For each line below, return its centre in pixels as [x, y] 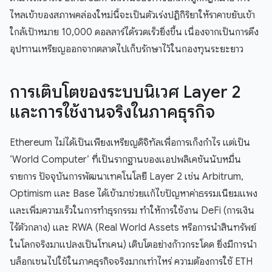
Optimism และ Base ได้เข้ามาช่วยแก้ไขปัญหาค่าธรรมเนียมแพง [134, 194]
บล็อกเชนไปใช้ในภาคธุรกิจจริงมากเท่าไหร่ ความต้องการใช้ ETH [131, 262]
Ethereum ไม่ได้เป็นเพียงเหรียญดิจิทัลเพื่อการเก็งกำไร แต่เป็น [130, 143]
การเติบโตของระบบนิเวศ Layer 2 [125, 92]
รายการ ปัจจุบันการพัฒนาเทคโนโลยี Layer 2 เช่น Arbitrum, [127, 177]
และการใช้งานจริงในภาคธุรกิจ [112, 112]
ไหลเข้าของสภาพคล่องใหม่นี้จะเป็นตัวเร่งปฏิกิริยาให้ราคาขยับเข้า [132, 15]
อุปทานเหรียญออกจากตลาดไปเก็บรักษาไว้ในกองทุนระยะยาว [127, 49]
